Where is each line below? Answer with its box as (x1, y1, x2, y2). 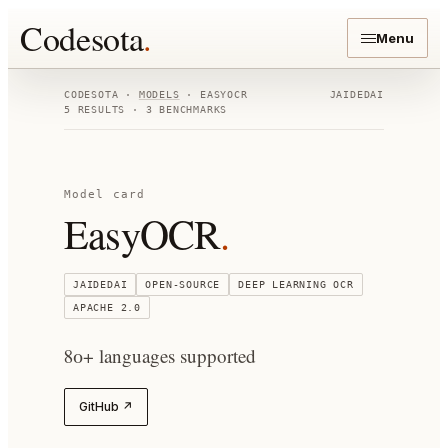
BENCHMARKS (152, 104, 228, 115)
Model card (64, 188, 145, 201)
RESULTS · (70, 104, 146, 115)
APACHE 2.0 (73, 302, 141, 313)
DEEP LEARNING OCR (238, 279, 354, 290)
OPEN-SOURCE (145, 279, 221, 290)
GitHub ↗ (79, 399, 133, 414)
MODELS (138, 89, 180, 100)
